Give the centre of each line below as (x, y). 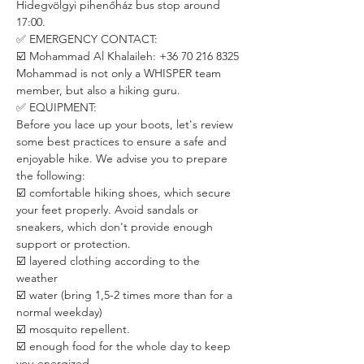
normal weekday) (59, 312)
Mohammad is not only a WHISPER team (120, 73)
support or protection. (74, 244)
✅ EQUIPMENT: (56, 107)
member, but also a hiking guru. (100, 90)
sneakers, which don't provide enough (116, 227)
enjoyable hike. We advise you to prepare (123, 158)
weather (37, 278)
